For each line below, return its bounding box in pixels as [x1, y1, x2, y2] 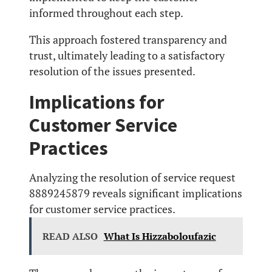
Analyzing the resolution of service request [29, 171, 236, 185]
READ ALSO [42, 229, 98, 243]
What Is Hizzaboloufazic [103, 229, 216, 243]
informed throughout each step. [29, 5, 183, 20]
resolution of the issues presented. [29, 64, 195, 78]
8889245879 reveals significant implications [29, 186, 242, 201]
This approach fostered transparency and [29, 32, 227, 47]
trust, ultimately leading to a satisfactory [29, 48, 225, 63]
